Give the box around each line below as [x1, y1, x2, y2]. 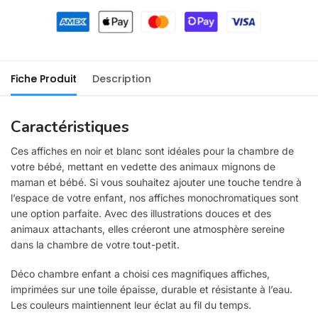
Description [92, 71, 151, 86]
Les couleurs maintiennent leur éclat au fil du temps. [11, 299, 251, 312]
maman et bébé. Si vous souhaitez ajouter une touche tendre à [11, 175, 302, 188]
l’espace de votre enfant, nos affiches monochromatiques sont [11, 191, 299, 204]
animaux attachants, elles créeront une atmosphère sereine [11, 222, 285, 235]
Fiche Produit [11, 71, 77, 86]
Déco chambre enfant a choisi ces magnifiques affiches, [11, 268, 270, 280]
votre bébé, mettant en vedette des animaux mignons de [11, 160, 275, 172]
